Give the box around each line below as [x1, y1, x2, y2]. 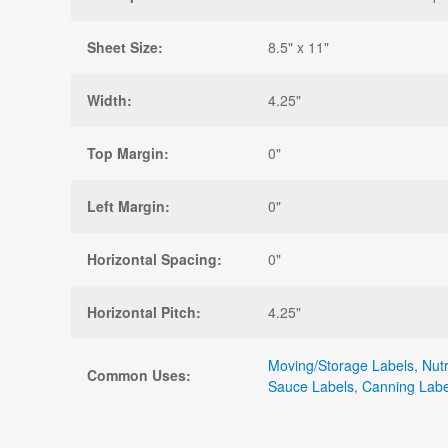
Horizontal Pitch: [87, 302, 201, 323]
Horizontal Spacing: [87, 249, 222, 270]
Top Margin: [87, 143, 169, 164]
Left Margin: [87, 196, 170, 217]
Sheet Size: [87, 37, 163, 58]
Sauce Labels [268, 376, 354, 397]
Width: [87, 90, 132, 111]
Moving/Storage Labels [268, 355, 414, 376]
